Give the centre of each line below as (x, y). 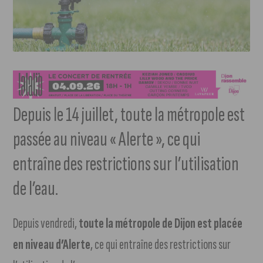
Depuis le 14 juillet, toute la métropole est (129, 115)
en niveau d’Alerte (52, 245)
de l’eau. (36, 189)
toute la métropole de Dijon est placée (160, 224)
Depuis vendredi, (45, 224)
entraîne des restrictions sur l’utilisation (126, 164)
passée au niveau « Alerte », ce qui (107, 140)
